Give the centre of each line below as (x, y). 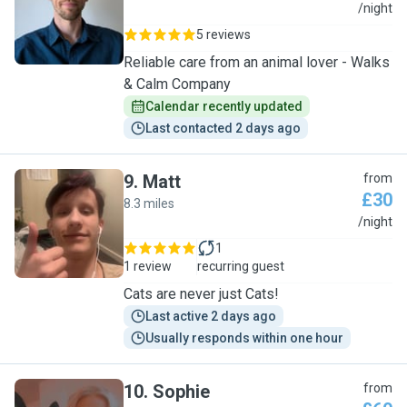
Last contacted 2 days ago (223, 128)
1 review (148, 266)
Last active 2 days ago (211, 316)
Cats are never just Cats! (201, 294)
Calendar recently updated (224, 106)
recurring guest (241, 266)
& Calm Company (177, 84)
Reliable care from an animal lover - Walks (257, 62)
